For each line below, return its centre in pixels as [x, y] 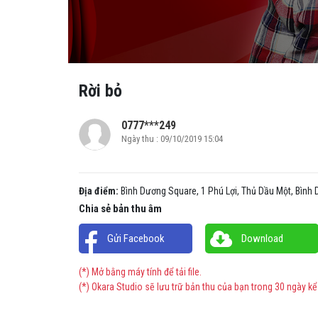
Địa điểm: [99, 191]
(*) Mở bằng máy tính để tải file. [140, 272]
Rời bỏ [100, 91]
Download [262, 238]
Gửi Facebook [136, 238]
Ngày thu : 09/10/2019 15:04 [172, 138]
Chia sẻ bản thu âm [120, 208]
